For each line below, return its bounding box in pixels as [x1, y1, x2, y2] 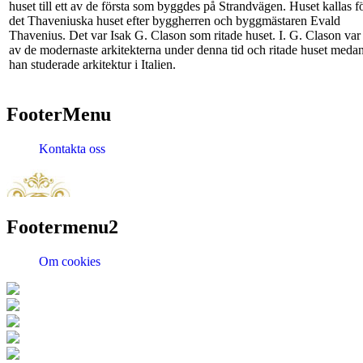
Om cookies [39, 254, 100, 268]
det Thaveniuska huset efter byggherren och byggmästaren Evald [9, 14, 340, 28]
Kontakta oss [39, 142, 105, 156]
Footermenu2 [6, 216, 118, 237]
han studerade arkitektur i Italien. [9, 58, 176, 72]
